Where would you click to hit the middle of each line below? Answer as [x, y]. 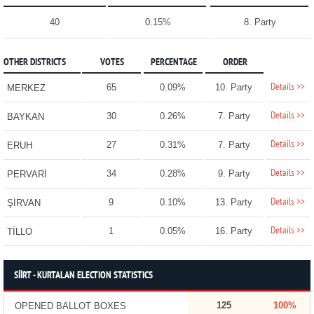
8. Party [260, 22]
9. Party [234, 174]
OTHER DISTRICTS [34, 63]
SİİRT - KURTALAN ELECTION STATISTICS [83, 276]
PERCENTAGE [173, 63]
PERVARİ [27, 175]
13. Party [234, 203]
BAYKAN [25, 117]
